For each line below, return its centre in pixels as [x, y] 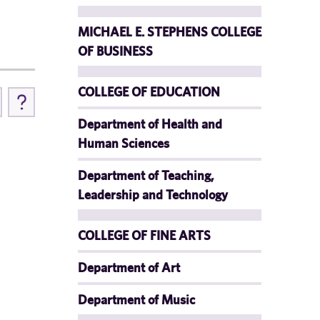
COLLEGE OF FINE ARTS [144, 235]
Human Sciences [124, 143]
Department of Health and [150, 124]
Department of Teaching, [146, 175]
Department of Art [129, 267]
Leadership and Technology [153, 195]
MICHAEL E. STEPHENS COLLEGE [170, 32]
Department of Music [136, 300]
